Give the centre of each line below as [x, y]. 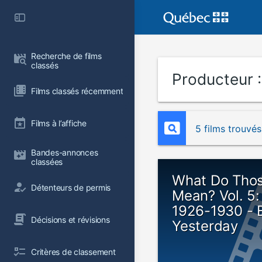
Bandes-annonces [66, 152]
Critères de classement [73, 251]
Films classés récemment [77, 91]
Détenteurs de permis [71, 187]
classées [47, 162]
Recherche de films [68, 56]
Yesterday [205, 226]
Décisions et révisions [70, 219]
